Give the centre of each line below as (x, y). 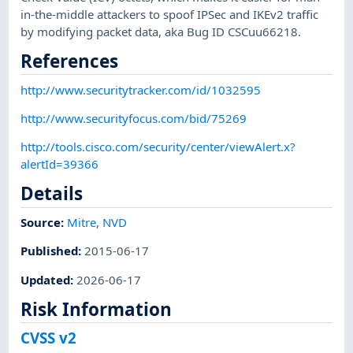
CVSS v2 (49, 337)
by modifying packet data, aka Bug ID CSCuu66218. (161, 31)
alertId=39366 (60, 164)
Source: (44, 223)
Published (50, 251)
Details (52, 194)
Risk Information (97, 309)
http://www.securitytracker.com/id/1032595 (141, 89)
